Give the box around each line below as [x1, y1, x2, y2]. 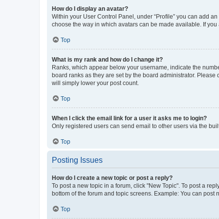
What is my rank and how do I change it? [52, 56, 163, 63]
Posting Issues [52, 155, 103, 164]
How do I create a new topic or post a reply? [52, 174, 173, 181]
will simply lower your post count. [52, 79, 139, 87]
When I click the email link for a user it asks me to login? [52, 114, 207, 122]
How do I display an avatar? [52, 5, 128, 12]
